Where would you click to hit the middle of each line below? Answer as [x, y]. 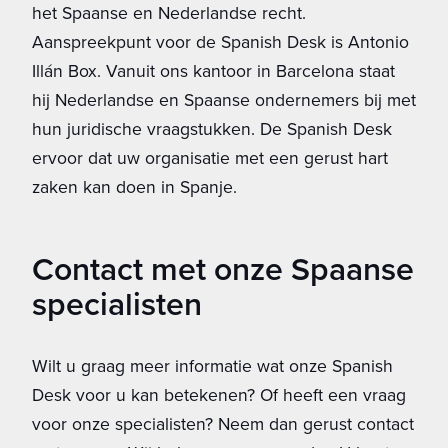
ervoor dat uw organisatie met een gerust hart [210, 157]
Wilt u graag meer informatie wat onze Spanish [212, 365]
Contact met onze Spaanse [223, 268]
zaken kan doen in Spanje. [134, 186]
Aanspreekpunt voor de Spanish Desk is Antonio [220, 41]
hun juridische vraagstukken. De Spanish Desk [212, 128]
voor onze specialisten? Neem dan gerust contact [223, 423]
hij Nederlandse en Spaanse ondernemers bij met [224, 99]
